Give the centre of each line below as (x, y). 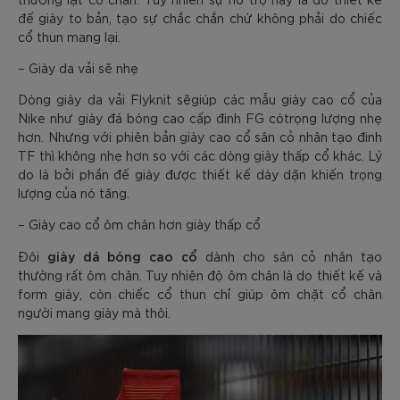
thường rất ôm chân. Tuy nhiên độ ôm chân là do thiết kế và (200, 275)
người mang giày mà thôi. (96, 312)
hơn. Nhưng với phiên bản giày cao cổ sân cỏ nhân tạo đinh (200, 136)
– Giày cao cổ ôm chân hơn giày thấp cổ (139, 224)
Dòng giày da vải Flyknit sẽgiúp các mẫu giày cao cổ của (200, 99)
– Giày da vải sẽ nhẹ (78, 67)
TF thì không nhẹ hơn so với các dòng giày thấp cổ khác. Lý (200, 155)
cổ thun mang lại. (69, 36)
